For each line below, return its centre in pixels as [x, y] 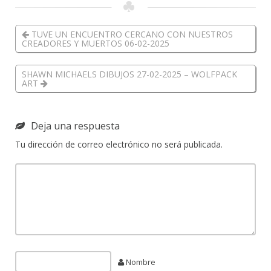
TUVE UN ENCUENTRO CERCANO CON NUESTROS [131, 34]
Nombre [140, 262]
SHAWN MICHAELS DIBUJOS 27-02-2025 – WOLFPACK [129, 74]
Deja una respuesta [75, 126]
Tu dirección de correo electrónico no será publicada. [119, 145]
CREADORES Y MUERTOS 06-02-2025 [96, 44]
